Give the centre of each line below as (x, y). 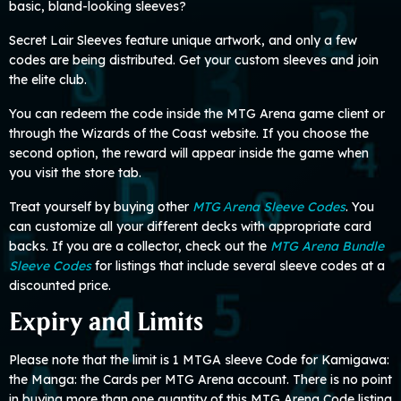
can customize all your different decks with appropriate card (190, 226)
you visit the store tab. (75, 173)
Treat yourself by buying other (101, 207)
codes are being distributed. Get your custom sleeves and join (194, 60)
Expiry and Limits (106, 324)
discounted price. (60, 286)
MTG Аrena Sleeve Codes (269, 207)
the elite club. (48, 80)
